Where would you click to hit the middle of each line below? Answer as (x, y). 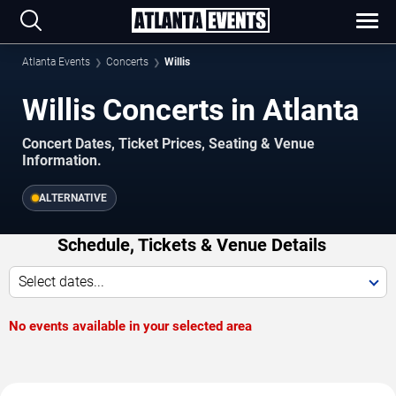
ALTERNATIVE (73, 198)
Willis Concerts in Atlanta (190, 110)
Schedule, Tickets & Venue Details (191, 244)
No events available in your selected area (130, 326)
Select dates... (61, 281)
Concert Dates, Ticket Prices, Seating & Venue (168, 143)
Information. (62, 160)
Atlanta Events (56, 62)
